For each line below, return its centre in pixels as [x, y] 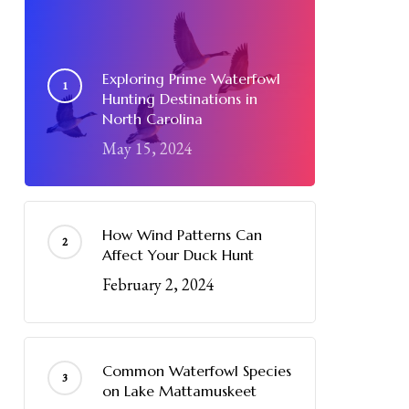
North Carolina [152, 119]
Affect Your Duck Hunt [178, 255]
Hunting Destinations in [179, 99]
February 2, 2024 [158, 284]
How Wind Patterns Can [182, 235]
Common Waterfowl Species [196, 371]
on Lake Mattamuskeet [179, 391]
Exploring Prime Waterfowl [191, 79]
